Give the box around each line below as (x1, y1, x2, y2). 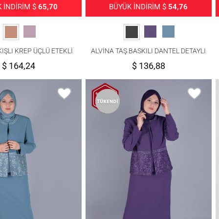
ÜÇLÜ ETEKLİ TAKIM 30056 (107, 56, 190, 65)
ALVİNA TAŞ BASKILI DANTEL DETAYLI (91, 46, 206, 55)
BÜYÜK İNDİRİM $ (109, 2, 169, 11)
